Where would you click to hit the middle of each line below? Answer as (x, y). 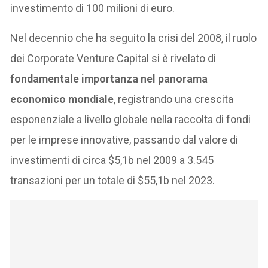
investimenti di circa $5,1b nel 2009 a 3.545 (112, 160)
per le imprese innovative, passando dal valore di (124, 140)
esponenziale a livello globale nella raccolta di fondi (131, 120)
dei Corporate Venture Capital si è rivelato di (113, 59)
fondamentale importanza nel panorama (109, 79)
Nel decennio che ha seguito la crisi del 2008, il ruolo (134, 38)
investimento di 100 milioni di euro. (93, 8)
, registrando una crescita (174, 99)
